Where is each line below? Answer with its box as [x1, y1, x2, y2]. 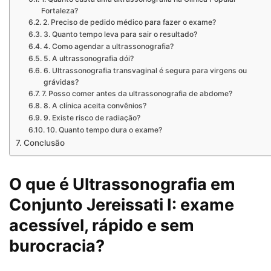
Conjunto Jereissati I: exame [9, 195, 234, 215]
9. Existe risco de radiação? [43, 113, 140, 123]
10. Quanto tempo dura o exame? [46, 125, 162, 135]
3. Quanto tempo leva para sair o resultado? [43, 30, 197, 39]
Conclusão [23, 138, 65, 148]
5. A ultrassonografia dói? [43, 54, 134, 64]
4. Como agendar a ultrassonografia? [43, 42, 174, 51]
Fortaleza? [41, 6, 78, 16]
